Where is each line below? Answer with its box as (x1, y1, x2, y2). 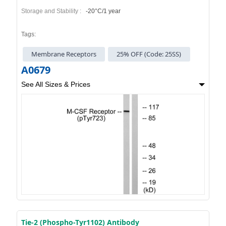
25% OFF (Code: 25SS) (112, 49, 186, 59)
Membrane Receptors (27, 49, 101, 59)
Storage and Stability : (21, 8, 84, 15)
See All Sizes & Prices (21, 80, 90, 89)
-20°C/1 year (84, 8, 121, 15)
